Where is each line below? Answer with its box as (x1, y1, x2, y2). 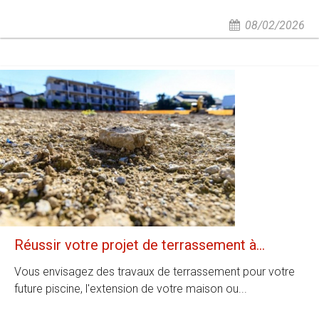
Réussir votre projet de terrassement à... (14, 236, 265, 253)
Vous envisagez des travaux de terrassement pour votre (14, 265, 295, 278)
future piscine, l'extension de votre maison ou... (14, 282, 247, 296)
